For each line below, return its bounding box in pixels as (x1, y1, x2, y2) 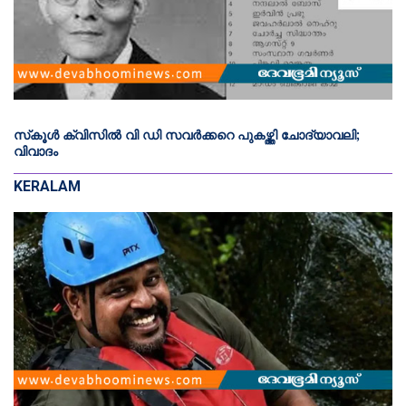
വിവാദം (14, 143, 58, 159)
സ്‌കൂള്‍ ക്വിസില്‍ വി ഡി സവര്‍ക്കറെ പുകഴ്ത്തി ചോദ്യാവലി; (14, 127, 360, 142)
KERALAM (14, 177, 81, 195)
